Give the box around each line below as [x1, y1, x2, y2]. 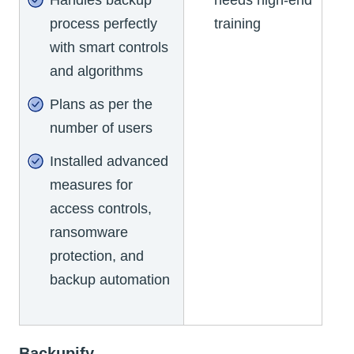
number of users [50, 119, 153, 136]
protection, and [50, 247, 144, 264]
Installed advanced [50, 153, 168, 169]
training [214, 15, 261, 32]
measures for [50, 176, 133, 193]
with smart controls [50, 39, 168, 55]
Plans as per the [50, 96, 153, 112]
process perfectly [50, 15, 157, 32]
